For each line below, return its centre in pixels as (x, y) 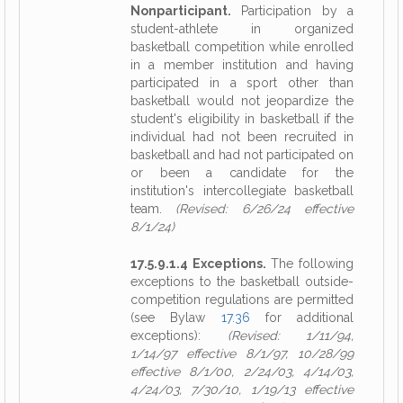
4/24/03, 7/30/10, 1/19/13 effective (242, 390)
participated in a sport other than (242, 83)
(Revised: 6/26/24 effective (265, 209)
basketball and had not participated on (242, 155)
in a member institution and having (242, 65)
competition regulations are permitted (242, 300)
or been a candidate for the (242, 173)
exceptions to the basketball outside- (242, 282)
